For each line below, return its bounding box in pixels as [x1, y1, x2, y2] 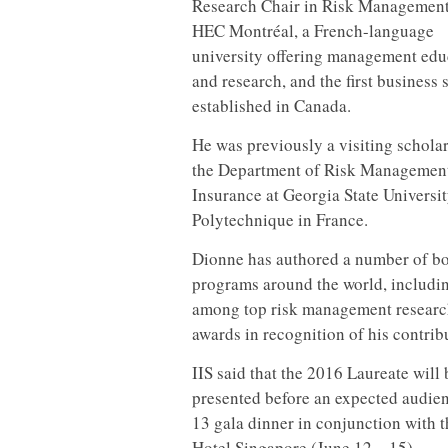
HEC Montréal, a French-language [192, 19, 434, 42]
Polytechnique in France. [192, 208, 368, 231]
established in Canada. [192, 94, 351, 117]
